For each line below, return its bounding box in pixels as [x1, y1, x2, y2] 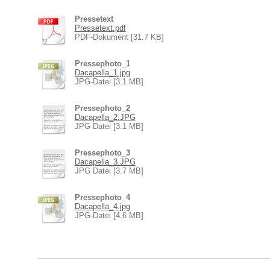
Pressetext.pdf [74, 24, 126, 33]
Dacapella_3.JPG [74, 157, 136, 167]
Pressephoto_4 [74, 193, 130, 202]
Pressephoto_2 [74, 104, 130, 113]
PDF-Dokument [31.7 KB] [74, 33, 164, 42]
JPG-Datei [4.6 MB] [74, 211, 143, 221]
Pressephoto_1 [74, 59, 130, 69]
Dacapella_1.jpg [74, 68, 130, 78]
